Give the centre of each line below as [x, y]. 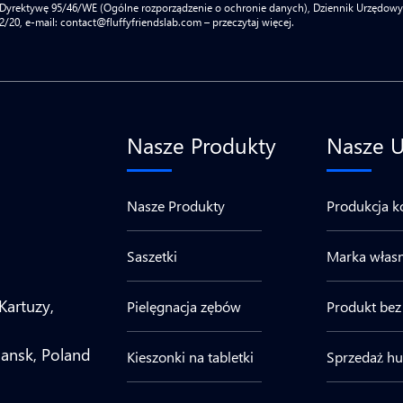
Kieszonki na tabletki [191, 357]
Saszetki [152, 256]
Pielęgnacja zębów [184, 306]
